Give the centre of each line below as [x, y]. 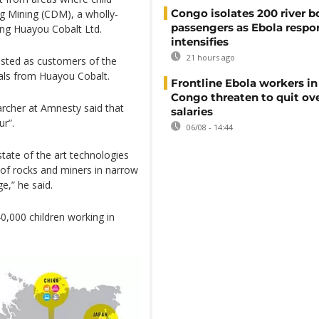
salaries [192, 111]
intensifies [200, 42]
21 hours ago [210, 57]
